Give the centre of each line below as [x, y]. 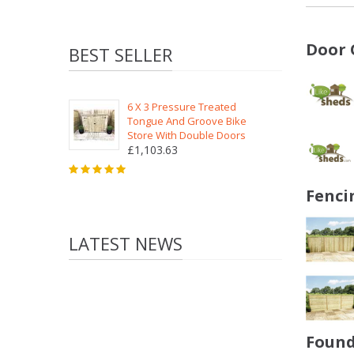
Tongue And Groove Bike [187, 121]
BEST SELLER [121, 55]
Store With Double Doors [186, 135]
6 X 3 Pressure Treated [182, 107]
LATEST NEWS [126, 243]
